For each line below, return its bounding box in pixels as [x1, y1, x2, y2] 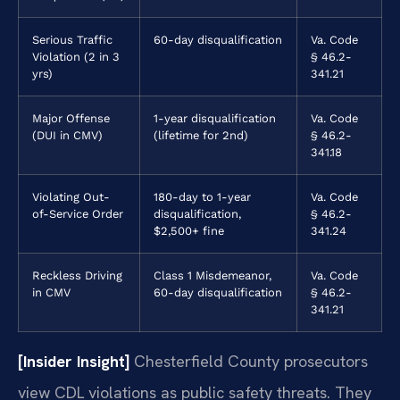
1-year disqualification [154, 112, 276, 126]
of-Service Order [32, 207, 123, 221]
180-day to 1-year [154, 190, 251, 204]
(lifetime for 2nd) [154, 129, 248, 143]
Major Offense [32, 112, 110, 126]
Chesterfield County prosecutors [129, 351, 368, 372]
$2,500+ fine [154, 224, 224, 238]
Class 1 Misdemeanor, [154, 269, 271, 283]
